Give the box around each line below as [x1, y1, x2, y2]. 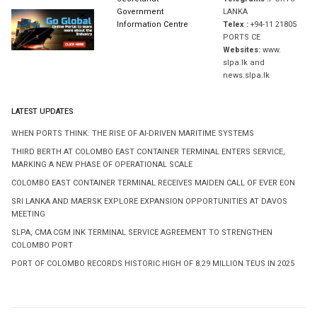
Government [117, 6, 164, 18]
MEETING [11, 209, 45, 221]
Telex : [222, 19, 248, 31]
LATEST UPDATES [11, 105, 73, 118]
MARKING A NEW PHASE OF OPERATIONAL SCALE [11, 159, 192, 171]
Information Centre [117, 19, 191, 31]
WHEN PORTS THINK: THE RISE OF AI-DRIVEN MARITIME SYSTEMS [11, 128, 254, 140]
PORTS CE [222, 32, 260, 44]
